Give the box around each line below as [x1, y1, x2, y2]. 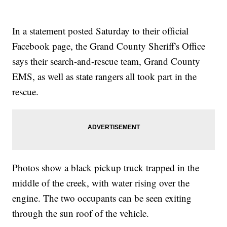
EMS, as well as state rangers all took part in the [12, 70, 197, 83]
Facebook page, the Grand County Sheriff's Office [12, 40, 206, 53]
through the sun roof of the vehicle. [12, 207, 149, 220]
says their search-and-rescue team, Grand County [12, 55, 201, 68]
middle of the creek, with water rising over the [12, 176, 190, 190]
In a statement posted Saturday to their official [12, 24, 189, 37]
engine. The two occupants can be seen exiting [12, 192, 192, 205]
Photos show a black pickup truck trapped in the [12, 161, 200, 174]
